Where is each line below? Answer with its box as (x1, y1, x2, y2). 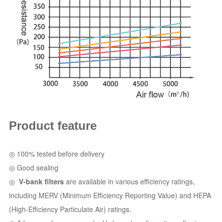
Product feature (8, 119, 97, 133)
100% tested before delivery (16, 149, 105, 159)
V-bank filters (18, 176, 64, 187)
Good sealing (16, 163, 58, 173)
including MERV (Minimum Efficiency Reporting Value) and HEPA (8, 190, 211, 201)
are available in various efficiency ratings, (63, 176, 195, 187)
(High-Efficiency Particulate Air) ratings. (8, 204, 131, 215)
